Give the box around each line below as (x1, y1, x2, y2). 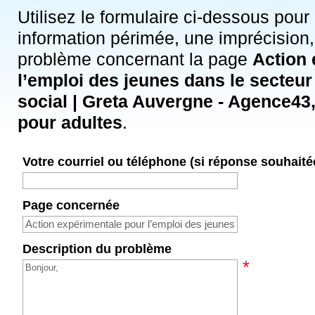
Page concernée (22, 198, 120, 213)
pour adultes (18, 112, 122, 133)
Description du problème (22, 240, 172, 256)
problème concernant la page (18, 49, 252, 70)
